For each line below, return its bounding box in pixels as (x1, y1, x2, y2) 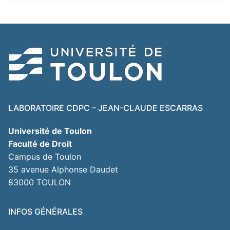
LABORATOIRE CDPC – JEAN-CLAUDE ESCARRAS (8, 102, 203, 113)
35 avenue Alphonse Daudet (8, 164, 118, 175)
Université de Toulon (8, 125, 92, 136)
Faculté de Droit (8, 138, 72, 149)
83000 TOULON (8, 177, 71, 187)
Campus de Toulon (8, 151, 81, 162)
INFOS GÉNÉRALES (8, 206, 83, 217)
